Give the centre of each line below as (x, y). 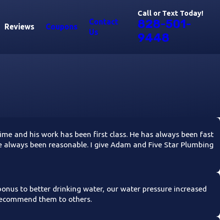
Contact (103, 21)
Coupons (61, 27)
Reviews (19, 27)
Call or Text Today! (171, 13)
